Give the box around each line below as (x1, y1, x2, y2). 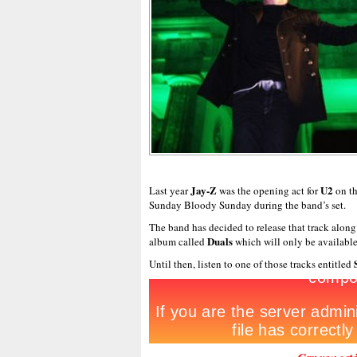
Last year (149, 183, 188, 198)
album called (149, 234, 207, 249)
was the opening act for (219, 183, 320, 198)
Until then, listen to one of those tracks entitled (149, 257, 354, 271)
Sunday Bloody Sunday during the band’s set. (149, 198, 346, 212)
